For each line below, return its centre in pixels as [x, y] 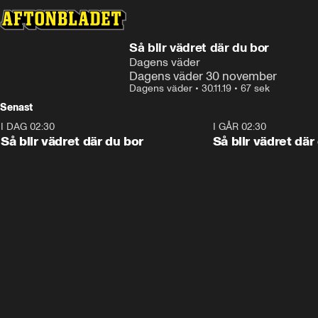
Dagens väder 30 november [203, 76]
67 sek [255, 88]
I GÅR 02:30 [239, 127]
